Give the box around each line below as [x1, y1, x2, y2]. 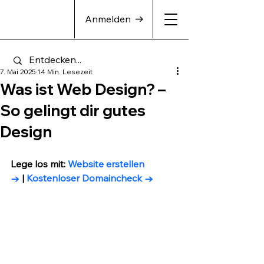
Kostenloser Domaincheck [27, 172, 142, 184]
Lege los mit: [11, 158, 68, 170]
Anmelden [84, 13, 131, 25]
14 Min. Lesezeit [37, 67, 93, 76]
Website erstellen [68, 158, 147, 170]
